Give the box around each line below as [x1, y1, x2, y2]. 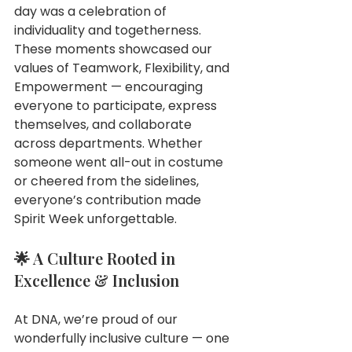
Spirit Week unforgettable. [14, 210, 177, 228]
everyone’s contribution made [14, 191, 204, 209]
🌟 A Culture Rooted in [14, 247, 179, 269]
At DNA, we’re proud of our [14, 310, 181, 328]
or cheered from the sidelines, [14, 172, 202, 190]
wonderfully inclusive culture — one [14, 329, 233, 347]
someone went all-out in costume [14, 153, 226, 171]
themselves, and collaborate [14, 115, 195, 134]
